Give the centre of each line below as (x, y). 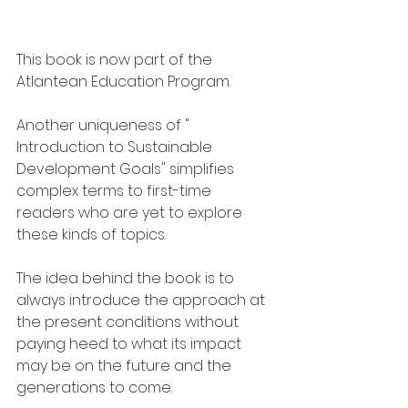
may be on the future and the (126, 366)
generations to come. (94, 388)
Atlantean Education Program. (127, 82)
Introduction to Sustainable (116, 148)
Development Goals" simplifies (127, 169)
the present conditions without (129, 322)
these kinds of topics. (91, 235)
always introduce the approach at (143, 301)
